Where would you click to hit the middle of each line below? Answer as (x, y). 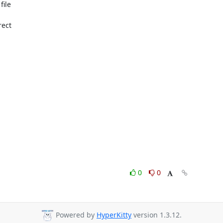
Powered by (75, 215)
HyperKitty (114, 215)
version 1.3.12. (157, 215)
